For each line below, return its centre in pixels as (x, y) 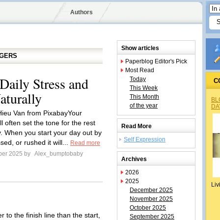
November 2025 (151, 199)
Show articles (140, 48)
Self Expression (145, 139)
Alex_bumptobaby (58, 154)
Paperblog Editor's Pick (156, 61)
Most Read (140, 70)
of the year (144, 106)
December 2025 (151, 190)
